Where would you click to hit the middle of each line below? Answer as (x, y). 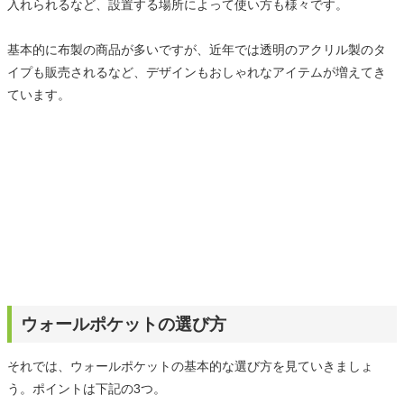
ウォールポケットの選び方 (124, 324)
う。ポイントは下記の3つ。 (87, 388)
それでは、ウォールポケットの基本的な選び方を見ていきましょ (190, 366)
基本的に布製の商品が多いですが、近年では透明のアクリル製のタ (197, 50)
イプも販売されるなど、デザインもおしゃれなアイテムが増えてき (197, 72)
